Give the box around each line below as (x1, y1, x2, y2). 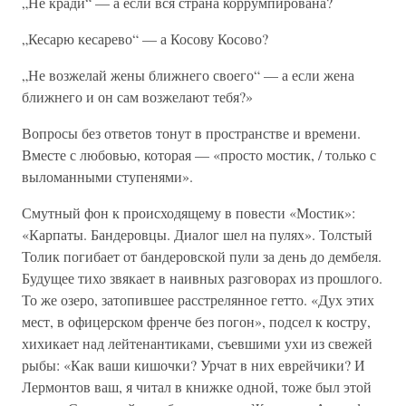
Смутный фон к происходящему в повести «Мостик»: (22, 203, 355, 222)
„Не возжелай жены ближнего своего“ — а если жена (22, 65, 354, 84)
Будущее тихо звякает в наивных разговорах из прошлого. (22, 268, 382, 287)
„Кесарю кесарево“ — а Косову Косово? (22, 29, 268, 48)
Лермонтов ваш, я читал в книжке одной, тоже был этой (22, 377, 372, 396)
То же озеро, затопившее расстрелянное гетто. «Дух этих (22, 290, 374, 309)
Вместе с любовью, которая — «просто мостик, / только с (22, 145, 376, 164)
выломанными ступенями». (22, 167, 193, 186)
